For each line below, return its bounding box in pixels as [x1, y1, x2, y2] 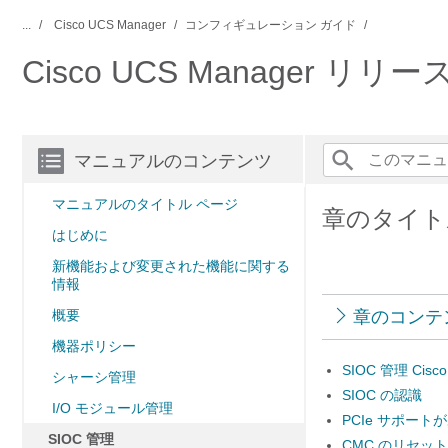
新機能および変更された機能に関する [52, 258, 290, 274]
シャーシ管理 [52, 369, 136, 385]
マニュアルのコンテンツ [74, 151, 272, 171]
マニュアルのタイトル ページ [52, 196, 238, 212]
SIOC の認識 [342, 387, 422, 403]
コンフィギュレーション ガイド [185, 18, 356, 32]
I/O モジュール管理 [52, 400, 173, 416]
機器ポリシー [52, 338, 136, 354]
